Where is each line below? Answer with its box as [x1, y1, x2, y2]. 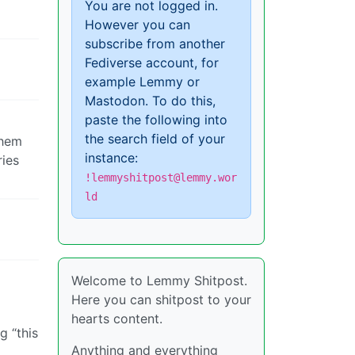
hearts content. [71, 310, 162, 326]
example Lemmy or [85, 73, 200, 90]
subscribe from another [85, 35, 225, 52]
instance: [85, 149, 138, 166]
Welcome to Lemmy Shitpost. [71, 272, 247, 288]
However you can [85, 16, 190, 32]
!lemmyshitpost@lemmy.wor [85, 170, 237, 184]
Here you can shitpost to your [71, 291, 251, 307]
